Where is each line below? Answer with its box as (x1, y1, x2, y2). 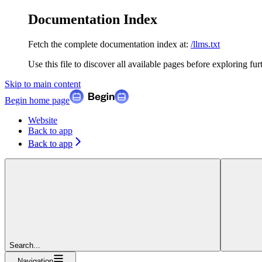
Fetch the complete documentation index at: (28, 39, 188, 49)
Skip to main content (5, 78, 81, 89)
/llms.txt (191, 39, 220, 49)
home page (27, 95, 70, 105)
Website (28, 115, 57, 125)
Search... (9, 240, 40, 250)
